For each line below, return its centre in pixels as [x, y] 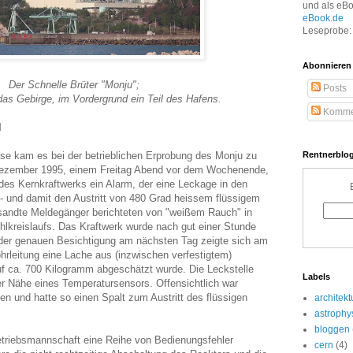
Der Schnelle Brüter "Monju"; [74, 84]
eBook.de [323, 18]
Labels [316, 277]
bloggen [332, 329]
